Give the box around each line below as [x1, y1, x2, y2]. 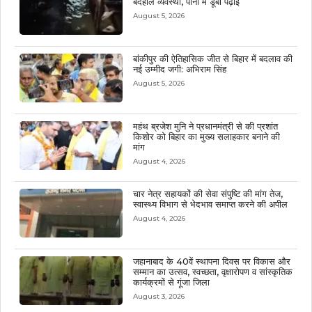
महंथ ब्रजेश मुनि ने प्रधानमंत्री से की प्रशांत [132, 120, 278, 132]
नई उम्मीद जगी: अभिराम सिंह [132, 63, 226, 75]
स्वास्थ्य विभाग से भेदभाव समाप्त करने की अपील [132, 198, 288, 210]
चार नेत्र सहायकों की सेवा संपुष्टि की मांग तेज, [132, 188, 283, 200]
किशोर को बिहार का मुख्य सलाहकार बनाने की [132, 131, 280, 143]
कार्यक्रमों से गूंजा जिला [132, 276, 210, 288]
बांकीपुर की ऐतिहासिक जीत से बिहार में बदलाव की [132, 53, 292, 65]
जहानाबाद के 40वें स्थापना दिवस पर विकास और [132, 256, 290, 267]
